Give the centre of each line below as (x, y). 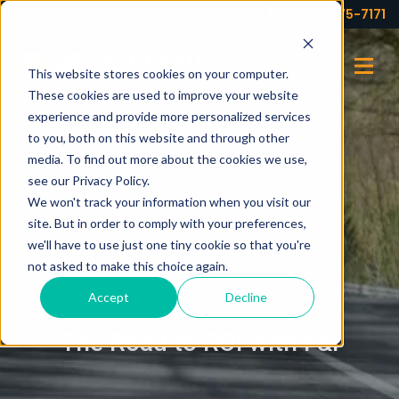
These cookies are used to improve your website (163, 94)
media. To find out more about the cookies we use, (167, 159)
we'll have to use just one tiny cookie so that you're (169, 244)
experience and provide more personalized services (169, 116)
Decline (246, 297)
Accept (109, 297)
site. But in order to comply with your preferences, (167, 223)
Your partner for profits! (92, 14)
